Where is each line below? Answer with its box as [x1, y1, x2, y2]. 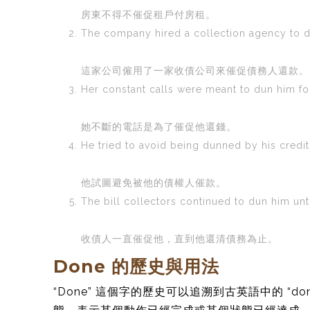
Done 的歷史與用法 [53, 255, 219, 277]
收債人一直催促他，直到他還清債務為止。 [81, 232, 278, 244]
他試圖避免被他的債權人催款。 [81, 176, 226, 188]
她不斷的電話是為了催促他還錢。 [81, 120, 237, 132]
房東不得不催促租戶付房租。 [81, 8, 216, 20]
